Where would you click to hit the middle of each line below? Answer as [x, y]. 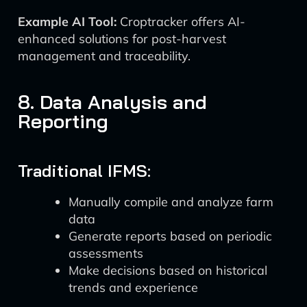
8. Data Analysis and [112, 102]
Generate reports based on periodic [170, 236]
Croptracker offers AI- [181, 22]
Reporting [63, 121]
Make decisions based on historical [168, 270]
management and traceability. [104, 56]
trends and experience [133, 287]
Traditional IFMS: [84, 171]
